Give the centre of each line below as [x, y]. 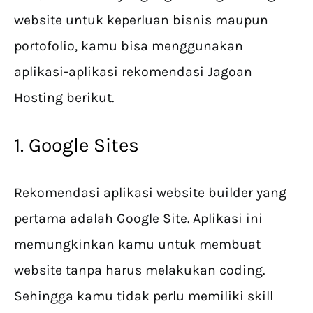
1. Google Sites [77, 145]
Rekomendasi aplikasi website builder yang [150, 193]
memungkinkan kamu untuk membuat [137, 245]
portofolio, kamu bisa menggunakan [129, 46]
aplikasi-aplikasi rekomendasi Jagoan [133, 72]
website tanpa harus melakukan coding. [139, 270]
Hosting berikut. [64, 98]
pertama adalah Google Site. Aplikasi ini [138, 219]
